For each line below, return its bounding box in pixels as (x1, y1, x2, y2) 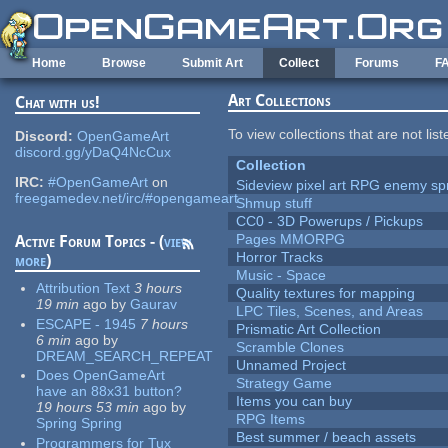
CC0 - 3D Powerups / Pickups (236, 213, 424, 230)
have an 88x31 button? (36, 383, 183, 400)
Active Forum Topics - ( (15, 232, 165, 252)
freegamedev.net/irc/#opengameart (15, 190, 239, 207)
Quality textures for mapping (236, 285, 416, 302)
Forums (355, 56, 399, 70)
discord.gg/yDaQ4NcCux (15, 144, 172, 161)
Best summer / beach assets (236, 429, 417, 446)
